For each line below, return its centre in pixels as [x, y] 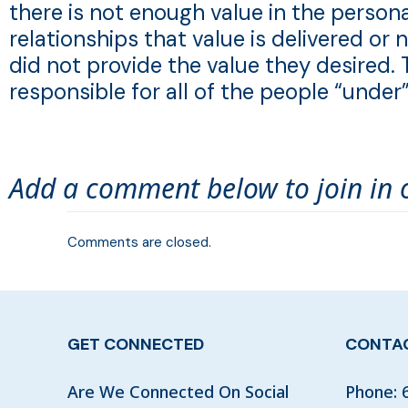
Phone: [373, 392]
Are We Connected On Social [178, 392]
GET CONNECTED [136, 344]
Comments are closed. [139, 242]
